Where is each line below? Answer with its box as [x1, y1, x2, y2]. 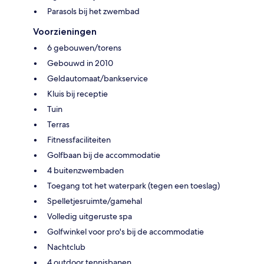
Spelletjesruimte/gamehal [47, 195, 142, 206]
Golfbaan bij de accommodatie [47, 149, 160, 160]
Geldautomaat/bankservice [47, 72, 148, 84]
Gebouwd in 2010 [47, 57, 113, 68]
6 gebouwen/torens [47, 42, 121, 53]
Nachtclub [47, 241, 85, 252]
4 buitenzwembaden [47, 164, 124, 176]
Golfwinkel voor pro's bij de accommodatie [47, 226, 204, 237]
